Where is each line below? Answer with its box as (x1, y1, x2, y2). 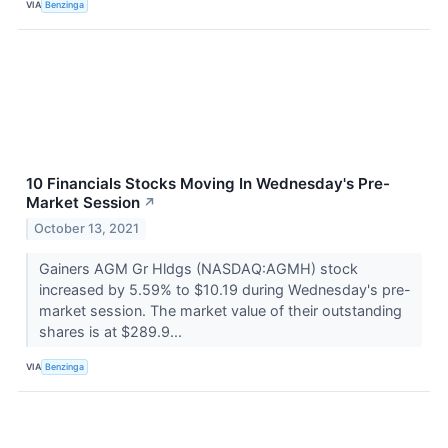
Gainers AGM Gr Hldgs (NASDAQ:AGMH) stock (38, 259, 358, 277)
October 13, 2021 (34, 220, 140, 236)
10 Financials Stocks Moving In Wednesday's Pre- (26, 173, 390, 193)
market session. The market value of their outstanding (38, 301, 402, 319)
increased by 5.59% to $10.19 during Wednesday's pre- (38, 280, 411, 298)
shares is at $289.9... (38, 322, 186, 340)
